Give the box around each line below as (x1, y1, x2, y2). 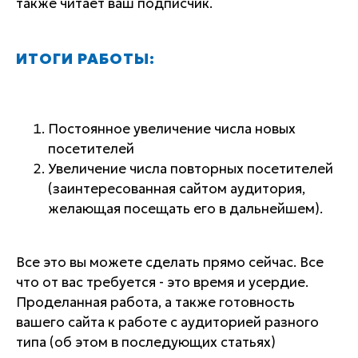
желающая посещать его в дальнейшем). (48, 200, 323, 217)
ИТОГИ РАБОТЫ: (16, 50, 155, 69)
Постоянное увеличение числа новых (48, 120, 296, 137)
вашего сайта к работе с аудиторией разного (16, 313, 319, 331)
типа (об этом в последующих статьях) (16, 333, 276, 351)
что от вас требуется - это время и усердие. (16, 273, 308, 291)
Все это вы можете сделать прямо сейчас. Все (16, 253, 324, 271)
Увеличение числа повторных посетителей (48, 160, 333, 177)
